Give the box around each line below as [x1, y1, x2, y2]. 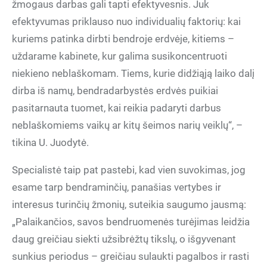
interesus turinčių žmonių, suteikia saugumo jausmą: [12, 198, 246, 210]
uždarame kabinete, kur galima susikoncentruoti [12, 50, 227, 62]
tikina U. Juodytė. [12, 136, 89, 148]
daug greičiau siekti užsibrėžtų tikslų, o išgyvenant [12, 233, 236, 245]
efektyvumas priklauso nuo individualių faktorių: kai [12, 15, 241, 27]
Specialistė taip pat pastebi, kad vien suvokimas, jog [12, 164, 246, 176]
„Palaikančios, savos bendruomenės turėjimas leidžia [12, 216, 250, 228]
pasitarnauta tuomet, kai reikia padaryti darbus [12, 102, 221, 114]
